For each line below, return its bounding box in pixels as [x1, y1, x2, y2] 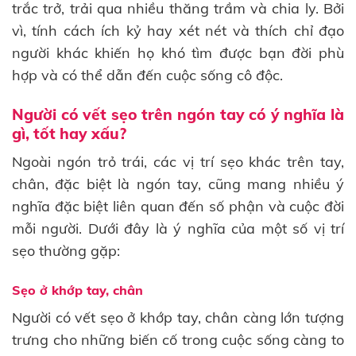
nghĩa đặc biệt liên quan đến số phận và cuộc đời [12, 196, 344, 215]
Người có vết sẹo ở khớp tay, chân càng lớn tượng [12, 308, 344, 327]
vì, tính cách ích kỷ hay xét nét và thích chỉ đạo [12, 21, 344, 40]
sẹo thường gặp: [12, 241, 120, 260]
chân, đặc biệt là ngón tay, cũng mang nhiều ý [12, 174, 344, 193]
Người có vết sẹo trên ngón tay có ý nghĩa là [12, 105, 344, 125]
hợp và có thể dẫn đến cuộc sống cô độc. [12, 65, 283, 84]
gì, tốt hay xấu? [12, 124, 126, 144]
